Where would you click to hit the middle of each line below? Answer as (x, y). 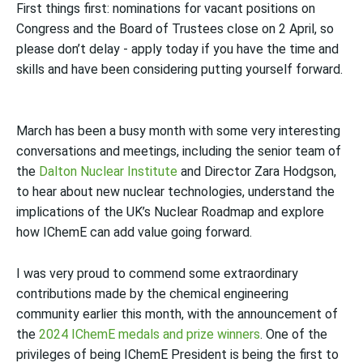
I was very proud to (73, 273)
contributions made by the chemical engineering (152, 294)
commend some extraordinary (214, 273)
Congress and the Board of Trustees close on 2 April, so (175, 29)
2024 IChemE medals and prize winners (149, 334)
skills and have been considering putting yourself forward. (179, 69)
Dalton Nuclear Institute (108, 171)
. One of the (294, 334)
